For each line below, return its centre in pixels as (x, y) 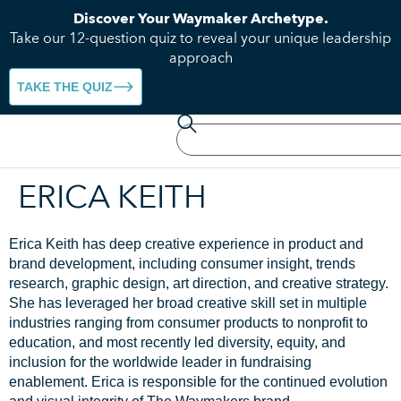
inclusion (39, 362)
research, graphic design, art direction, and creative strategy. (199, 283)
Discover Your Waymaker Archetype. (200, 19)
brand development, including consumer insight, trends (182, 264)
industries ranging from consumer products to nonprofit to (188, 323)
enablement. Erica (68, 382)
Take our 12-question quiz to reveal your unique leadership (200, 38)
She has (37, 303)
